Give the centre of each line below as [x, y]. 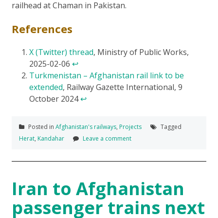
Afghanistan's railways [86, 127]
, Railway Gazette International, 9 [123, 87]
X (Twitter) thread [61, 52]
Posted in [41, 127]
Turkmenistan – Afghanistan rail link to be [107, 75]
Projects [130, 127]
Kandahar [51, 138]
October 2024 [55, 99]
